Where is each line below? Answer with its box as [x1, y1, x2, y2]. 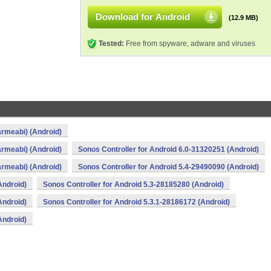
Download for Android [96, 11, 190, 22]
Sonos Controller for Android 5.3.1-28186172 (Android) [43, 198, 230, 206]
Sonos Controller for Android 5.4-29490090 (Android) [78, 163, 259, 171]
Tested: [99, 39, 124, 48]
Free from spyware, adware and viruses [124, 39, 255, 48]
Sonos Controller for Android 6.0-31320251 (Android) [78, 145, 259, 154]
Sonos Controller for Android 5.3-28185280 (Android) [43, 180, 224, 189]
